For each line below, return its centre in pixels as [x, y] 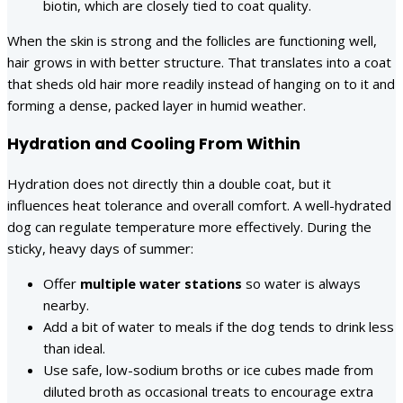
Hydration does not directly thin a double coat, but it [169, 183]
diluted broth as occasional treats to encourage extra [208, 391]
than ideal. [74, 348]
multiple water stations [161, 283]
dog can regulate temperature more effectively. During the [189, 226]
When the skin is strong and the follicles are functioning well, [192, 40]
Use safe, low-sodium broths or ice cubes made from [208, 369]
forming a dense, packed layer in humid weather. [157, 105]
